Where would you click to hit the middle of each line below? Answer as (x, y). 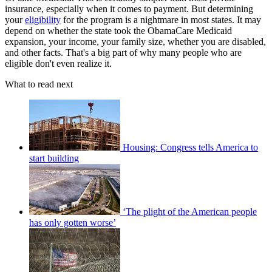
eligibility (43, 20)
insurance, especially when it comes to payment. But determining (129, 9)
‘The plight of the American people (190, 212)
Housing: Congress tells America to (190, 148)
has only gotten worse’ (73, 223)
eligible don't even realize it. (58, 64)
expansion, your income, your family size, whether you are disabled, (135, 42)
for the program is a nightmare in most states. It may (161, 20)
